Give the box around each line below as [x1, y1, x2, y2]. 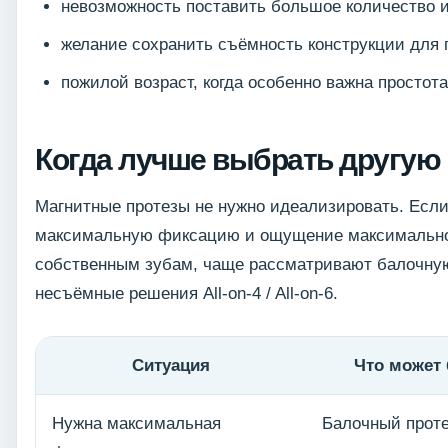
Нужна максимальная [52, 414, 221, 434]
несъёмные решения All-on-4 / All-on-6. [35, 284, 338, 304]
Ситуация [132, 356, 210, 376]
